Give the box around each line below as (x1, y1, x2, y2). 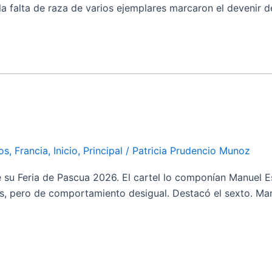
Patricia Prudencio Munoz (132, 144, 250, 157)
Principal (83, 144, 123, 157)
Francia (15, 144, 48, 157)
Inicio (53, 144, 78, 157)
